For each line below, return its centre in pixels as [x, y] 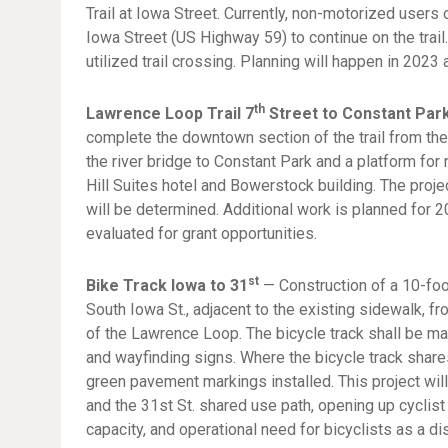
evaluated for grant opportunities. [202, 233]
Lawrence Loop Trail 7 [170, 113]
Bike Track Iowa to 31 [167, 285]
